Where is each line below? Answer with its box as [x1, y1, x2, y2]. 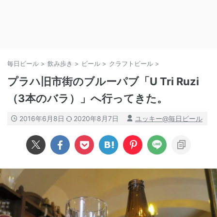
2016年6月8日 [19, 114, 66, 123]
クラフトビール [109, 60, 153, 67]
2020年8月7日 [74, 114, 119, 123]
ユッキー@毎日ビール [135, 114, 202, 123]
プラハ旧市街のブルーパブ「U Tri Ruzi [7, 75, 199, 88]
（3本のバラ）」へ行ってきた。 [7, 92, 168, 105]
